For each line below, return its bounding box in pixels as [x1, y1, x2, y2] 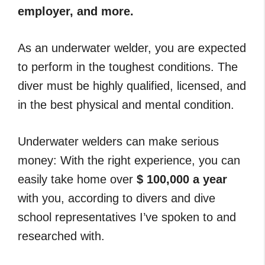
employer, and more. [18, 5, 134, 18]
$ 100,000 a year [137, 173, 227, 186]
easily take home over [18, 173, 137, 186]
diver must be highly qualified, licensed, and [18, 79, 246, 93]
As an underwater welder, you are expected [18, 41, 246, 55]
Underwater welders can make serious [18, 135, 219, 148]
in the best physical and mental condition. [18, 98, 234, 112]
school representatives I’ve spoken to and [18, 211, 236, 224]
